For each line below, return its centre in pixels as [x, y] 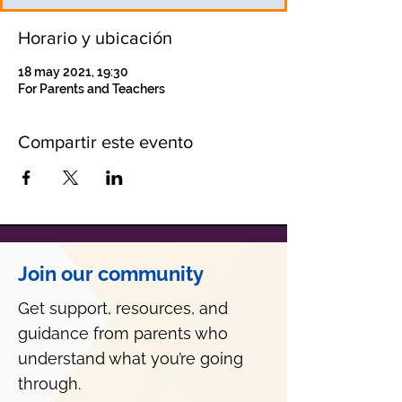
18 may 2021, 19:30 [73, 72]
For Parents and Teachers [92, 89]
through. [49, 384]
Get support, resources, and [123, 308]
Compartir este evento [105, 142]
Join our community [111, 274]
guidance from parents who [123, 333]
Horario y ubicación [95, 38]
